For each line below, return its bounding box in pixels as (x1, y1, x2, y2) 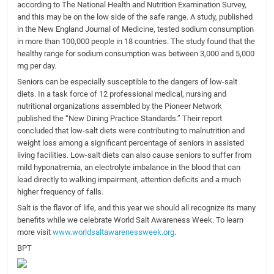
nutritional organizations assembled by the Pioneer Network (17, 102, 223, 111)
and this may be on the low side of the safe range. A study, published (17, 12, 253, 22)
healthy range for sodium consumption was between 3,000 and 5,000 (17, 49, 255, 59)
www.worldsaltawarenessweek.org (53, 228, 175, 237)
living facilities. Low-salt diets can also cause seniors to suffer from (17, 150, 252, 160)
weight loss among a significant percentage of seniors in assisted (17, 138, 245, 148)
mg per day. (17, 61, 57, 71)
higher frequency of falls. (17, 187, 104, 197)
